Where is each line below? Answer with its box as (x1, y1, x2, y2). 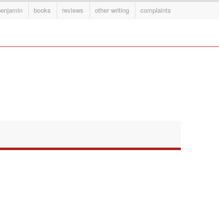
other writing (95, 5, 129, 15)
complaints (140, 5, 171, 15)
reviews (62, 5, 84, 15)
